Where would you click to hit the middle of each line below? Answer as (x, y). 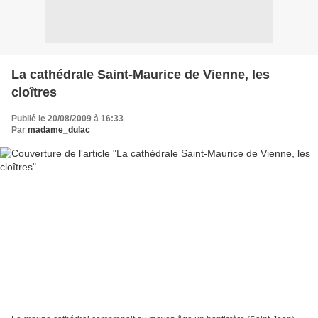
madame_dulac (59, 130)
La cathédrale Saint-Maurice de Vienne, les (141, 74)
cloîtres (34, 92)
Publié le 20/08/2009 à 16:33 (67, 118)
